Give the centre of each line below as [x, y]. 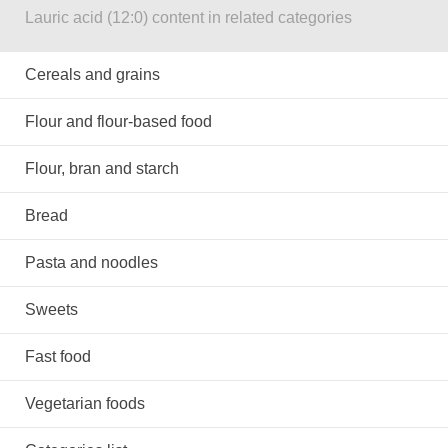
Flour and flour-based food [118, 121]
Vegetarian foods [85, 403]
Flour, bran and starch [102, 168]
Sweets [51, 309]
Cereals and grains [92, 74]
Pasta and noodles [91, 262]
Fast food [58, 356]
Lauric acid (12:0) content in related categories [188, 17]
